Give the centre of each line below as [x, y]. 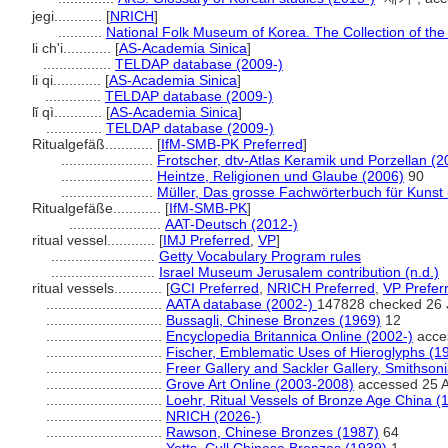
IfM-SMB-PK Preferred [232, 144]
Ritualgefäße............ [98, 208]
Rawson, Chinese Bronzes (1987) [272, 432]
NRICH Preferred [321, 288]
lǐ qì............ [69, 112]
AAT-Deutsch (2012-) [231, 224]
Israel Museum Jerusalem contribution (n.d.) [299, 272]
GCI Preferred [214, 288]
